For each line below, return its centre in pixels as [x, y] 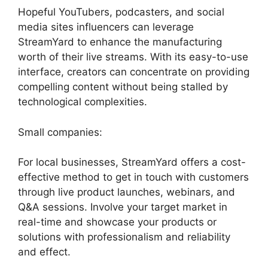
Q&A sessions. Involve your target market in [123, 207]
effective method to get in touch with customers [133, 177]
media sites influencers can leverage [106, 27]
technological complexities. [83, 102]
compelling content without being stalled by [123, 87]
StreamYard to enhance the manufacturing [120, 42]
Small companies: [60, 132]
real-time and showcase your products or [117, 222]
